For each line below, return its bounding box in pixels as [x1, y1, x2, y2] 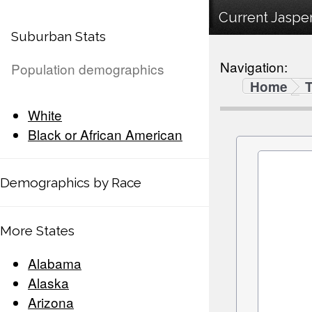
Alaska [28, 273, 69, 292]
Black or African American [28, 125, 182, 144]
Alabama [28, 253, 81, 273]
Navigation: [220, 57, 288, 77]
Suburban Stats [11, 29, 106, 45]
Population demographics [11, 59, 164, 79]
